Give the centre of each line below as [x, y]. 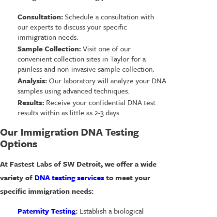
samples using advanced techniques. [73, 90]
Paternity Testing [46, 210]
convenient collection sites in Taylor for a [81, 58]
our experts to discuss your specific [72, 26]
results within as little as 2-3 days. [69, 112]
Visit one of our [106, 48]
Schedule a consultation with [108, 16]
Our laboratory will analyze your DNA [106, 80]
